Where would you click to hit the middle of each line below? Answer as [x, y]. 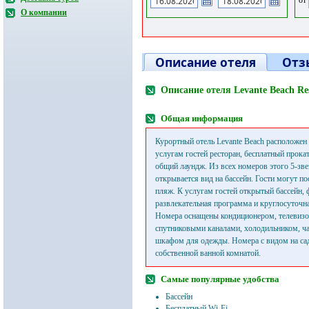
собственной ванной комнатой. [208, 253]
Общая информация [202, 118]
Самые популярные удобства [220, 279]
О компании [44, 12]
